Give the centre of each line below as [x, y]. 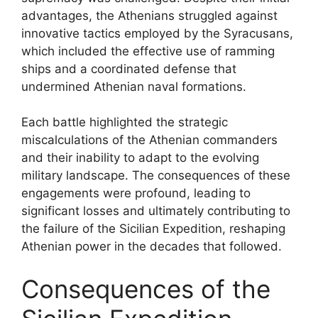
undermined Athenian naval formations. [134, 86]
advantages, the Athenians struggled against [149, 15]
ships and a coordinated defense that [129, 68]
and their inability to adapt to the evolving [140, 158]
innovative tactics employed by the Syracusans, [157, 33]
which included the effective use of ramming [148, 51]
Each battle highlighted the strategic [125, 122]
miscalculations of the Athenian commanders [149, 140]
